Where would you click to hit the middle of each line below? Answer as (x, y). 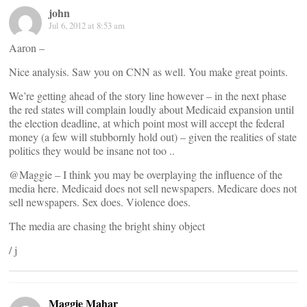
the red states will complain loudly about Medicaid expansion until (151, 109)
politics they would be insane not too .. (92, 150)
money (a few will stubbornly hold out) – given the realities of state (153, 137)
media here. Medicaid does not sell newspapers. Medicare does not (153, 188)
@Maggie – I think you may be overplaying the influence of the (146, 174)
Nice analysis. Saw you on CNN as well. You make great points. (148, 72)
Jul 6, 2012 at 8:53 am (87, 25)
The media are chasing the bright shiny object (107, 226)
